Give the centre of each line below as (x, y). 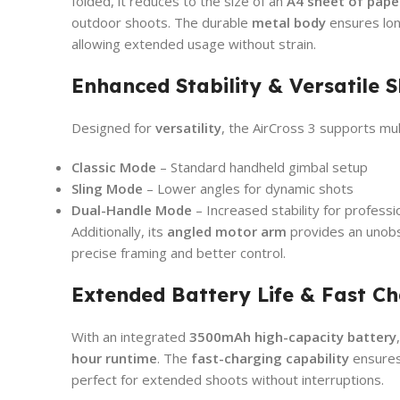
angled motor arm (227, 231)
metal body (289, 22)
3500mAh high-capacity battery (293, 336)
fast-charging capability (270, 358)
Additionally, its (119, 231)
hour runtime (114, 358)
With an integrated (130, 336)
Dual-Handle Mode (132, 209)
